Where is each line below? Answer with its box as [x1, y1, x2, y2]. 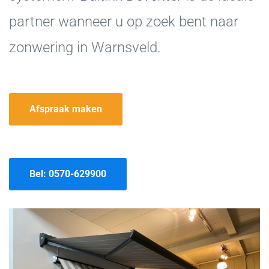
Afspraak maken [29, 103, 102, 115]
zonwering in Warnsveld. [9, 39, 161, 56]
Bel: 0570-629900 [29, 168, 106, 180]
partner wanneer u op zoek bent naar [9, 13, 238, 30]
